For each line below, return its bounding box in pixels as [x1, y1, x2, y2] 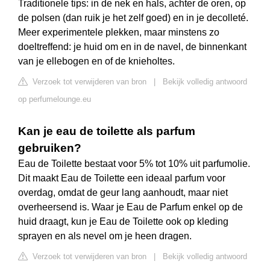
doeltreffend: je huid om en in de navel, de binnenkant [18, 42, 246, 52]
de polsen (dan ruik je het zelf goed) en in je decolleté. [18, 13, 248, 24]
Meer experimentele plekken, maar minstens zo [18, 27, 219, 38]
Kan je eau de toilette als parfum [18, 125, 195, 138]
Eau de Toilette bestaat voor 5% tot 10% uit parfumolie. [18, 159, 250, 169]
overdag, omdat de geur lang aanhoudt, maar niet [18, 187, 228, 198]
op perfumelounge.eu [18, 95, 91, 104]
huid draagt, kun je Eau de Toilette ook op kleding [18, 216, 228, 227]
